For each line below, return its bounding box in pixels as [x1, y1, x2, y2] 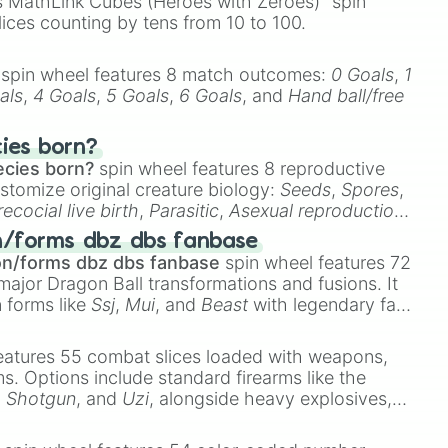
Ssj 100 [4, 315, 64, 336]
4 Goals [33, 85, 97, 106]
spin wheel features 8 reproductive [94, 158, 386, 179]
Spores [341, 179, 400, 200]
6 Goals [179, 85, 243, 106]
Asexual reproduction [229, 200, 405, 221]
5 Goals [106, 85, 170, 106]
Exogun [258, 409, 321, 430]
